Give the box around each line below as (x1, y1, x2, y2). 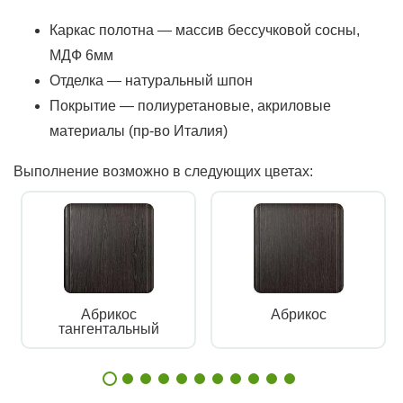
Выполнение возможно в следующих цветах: (13, 163, 313, 179)
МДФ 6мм (49, 47, 113, 63)
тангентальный (58, 320, 159, 336)
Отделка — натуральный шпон (49, 72, 253, 88)
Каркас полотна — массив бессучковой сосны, (49, 22, 360, 38)
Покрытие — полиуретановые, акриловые (49, 97, 331, 113)
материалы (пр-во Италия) (49, 122, 228, 139)
